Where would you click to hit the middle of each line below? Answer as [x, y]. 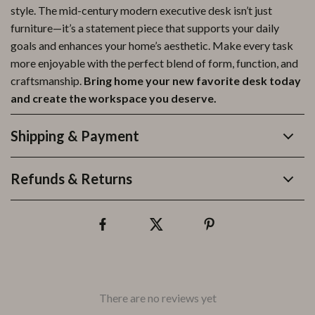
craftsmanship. [47, 81]
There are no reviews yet [157, 298]
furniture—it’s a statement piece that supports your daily [145, 28]
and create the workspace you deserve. [114, 98]
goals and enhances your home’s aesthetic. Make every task [152, 45]
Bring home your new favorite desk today [192, 81]
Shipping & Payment [75, 136]
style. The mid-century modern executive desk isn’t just [141, 10]
